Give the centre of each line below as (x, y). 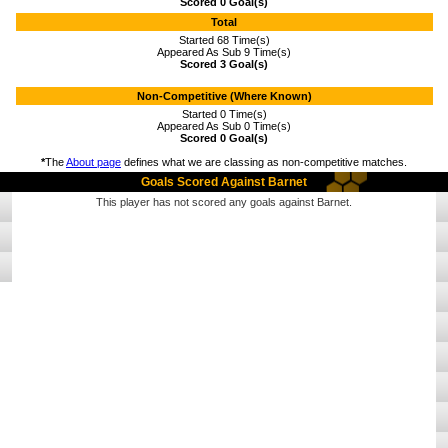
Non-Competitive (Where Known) (224, 96)
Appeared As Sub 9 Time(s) (224, 52)
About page (93, 162)
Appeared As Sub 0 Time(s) (224, 126)
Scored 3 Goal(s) (224, 64)
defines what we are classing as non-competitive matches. (264, 162)
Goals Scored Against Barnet (224, 182)
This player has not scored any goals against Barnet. (224, 202)
